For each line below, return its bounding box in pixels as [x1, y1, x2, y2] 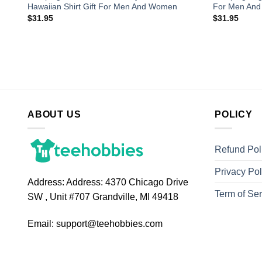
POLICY [215, 109, 253, 119]
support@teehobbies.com [56, 219, 163, 229]
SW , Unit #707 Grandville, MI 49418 [27, 192, 178, 202]
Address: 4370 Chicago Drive [64, 177, 188, 188]
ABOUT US [27, 109, 81, 119]
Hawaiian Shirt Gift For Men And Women [27, 1, 177, 11]
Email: [27, 219, 54, 229]
